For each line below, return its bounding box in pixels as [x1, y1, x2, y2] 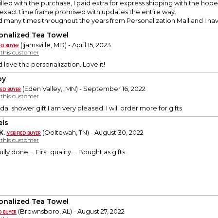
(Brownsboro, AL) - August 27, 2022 [17, 207, 125, 216]
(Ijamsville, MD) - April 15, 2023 [19, 41, 111, 49]
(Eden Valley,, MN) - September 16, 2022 [21, 85, 145, 93]
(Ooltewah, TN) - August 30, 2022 [41, 128, 144, 137]
